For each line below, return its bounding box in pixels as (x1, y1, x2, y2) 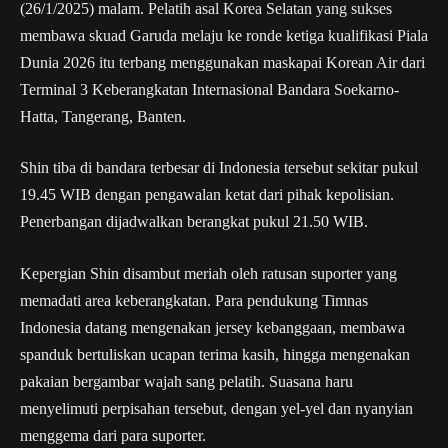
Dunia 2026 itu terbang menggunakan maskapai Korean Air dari (20, 53, 425, 71)
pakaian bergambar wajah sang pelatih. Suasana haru (20, 372, 353, 390)
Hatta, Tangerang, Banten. (20, 107, 186, 125)
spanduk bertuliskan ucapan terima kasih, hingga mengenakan (20, 345, 410, 363)
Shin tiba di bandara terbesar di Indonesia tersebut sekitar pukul (20, 159, 418, 177)
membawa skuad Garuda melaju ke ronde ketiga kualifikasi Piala (20, 26, 428, 44)
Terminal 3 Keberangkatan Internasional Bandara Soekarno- (20, 80, 399, 98)
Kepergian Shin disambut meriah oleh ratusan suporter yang (20, 264, 397, 282)
